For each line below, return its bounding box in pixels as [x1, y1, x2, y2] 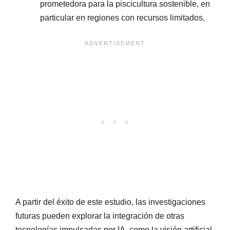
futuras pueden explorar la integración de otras [15, 212, 184, 221]
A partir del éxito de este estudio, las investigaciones [15, 198, 205, 207]
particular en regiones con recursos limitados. [40, 13, 205, 23]
